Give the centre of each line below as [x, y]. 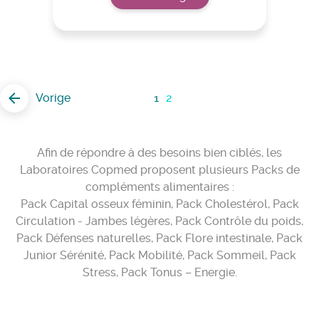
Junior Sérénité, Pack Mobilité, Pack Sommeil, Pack [159, 255]
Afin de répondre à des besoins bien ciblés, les [159, 153]
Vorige [53, 98]
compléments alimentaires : [159, 187]
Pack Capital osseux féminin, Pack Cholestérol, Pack [159, 204]
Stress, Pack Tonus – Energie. [159, 272]
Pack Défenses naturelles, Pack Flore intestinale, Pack [159, 238]
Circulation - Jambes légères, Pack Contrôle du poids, [159, 221]
